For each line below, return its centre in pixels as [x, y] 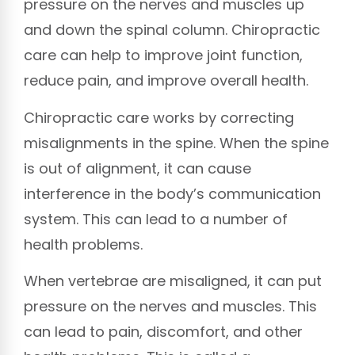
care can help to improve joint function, [163, 55]
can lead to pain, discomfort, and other [163, 332]
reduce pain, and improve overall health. [166, 81]
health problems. [83, 244]
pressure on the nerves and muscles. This [170, 307]
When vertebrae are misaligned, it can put [173, 281]
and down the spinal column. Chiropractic [172, 30]
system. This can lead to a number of [156, 219]
